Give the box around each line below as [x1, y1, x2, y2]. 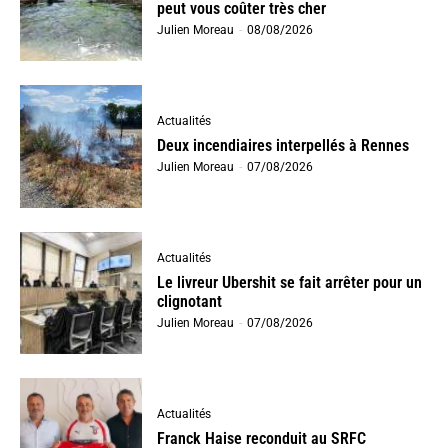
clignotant [157, 291, 223, 311]
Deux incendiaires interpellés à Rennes [157, 136, 410, 156]
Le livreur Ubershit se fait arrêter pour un [157, 272, 423, 292]
